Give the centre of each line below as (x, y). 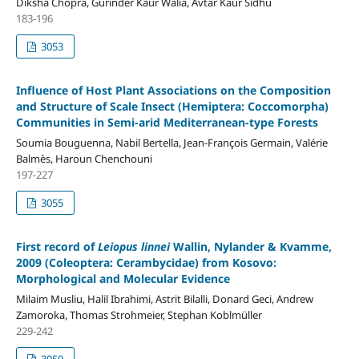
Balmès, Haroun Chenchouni (84, 158)
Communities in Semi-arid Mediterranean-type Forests (167, 122)
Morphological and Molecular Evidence (123, 278)
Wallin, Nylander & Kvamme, (250, 246)
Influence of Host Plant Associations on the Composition (173, 90)
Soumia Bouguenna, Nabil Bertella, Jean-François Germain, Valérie (171, 142)
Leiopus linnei (133, 246)
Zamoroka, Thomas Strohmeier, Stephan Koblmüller (139, 315)
